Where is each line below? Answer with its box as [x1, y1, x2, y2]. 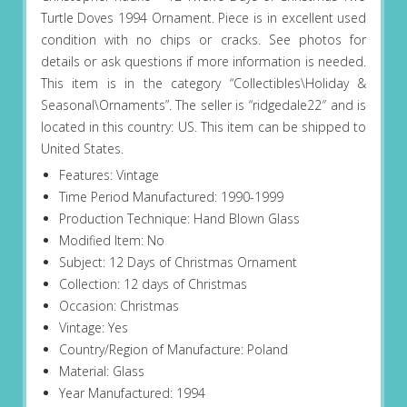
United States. [40, 140, 124, 158]
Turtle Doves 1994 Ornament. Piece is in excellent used [40, 9, 367, 27]
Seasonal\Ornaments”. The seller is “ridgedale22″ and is [40, 96, 367, 114]
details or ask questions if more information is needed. [40, 53, 367, 71]
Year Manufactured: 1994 [58, 384, 205, 402]
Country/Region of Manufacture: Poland [58, 341, 288, 359]
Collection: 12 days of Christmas [58, 275, 247, 293]
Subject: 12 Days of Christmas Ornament [58, 253, 297, 272]
